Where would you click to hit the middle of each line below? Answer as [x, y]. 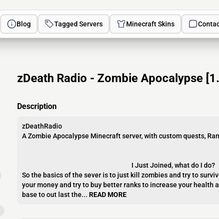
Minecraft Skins [151, 24]
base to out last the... [55, 195]
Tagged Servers [79, 24]
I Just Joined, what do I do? [119, 165]
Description [37, 106]
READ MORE [108, 195]
